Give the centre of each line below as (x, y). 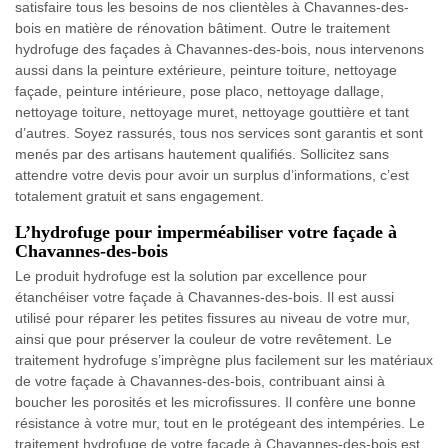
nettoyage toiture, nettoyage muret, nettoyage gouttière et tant (212, 111)
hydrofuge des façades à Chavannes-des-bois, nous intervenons (219, 48)
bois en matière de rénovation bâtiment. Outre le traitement (202, 27)
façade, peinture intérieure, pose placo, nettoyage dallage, (199, 90)
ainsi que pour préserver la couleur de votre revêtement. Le (203, 338)
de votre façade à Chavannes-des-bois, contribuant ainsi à (200, 380)
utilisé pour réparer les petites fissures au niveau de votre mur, (212, 317)
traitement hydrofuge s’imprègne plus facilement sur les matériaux (224, 359)
